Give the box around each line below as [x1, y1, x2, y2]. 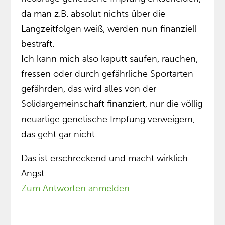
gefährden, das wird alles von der [21, 83, 157, 95]
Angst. [21, 168, 47, 179]
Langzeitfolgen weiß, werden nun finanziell [21, 23, 197, 35]
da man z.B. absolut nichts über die [21, 8, 166, 20]
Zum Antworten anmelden [21, 183, 130, 194]
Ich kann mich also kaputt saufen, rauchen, [21, 53, 198, 65]
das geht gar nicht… [21, 129, 102, 140]
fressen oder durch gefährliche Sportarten [21, 68, 194, 80]
